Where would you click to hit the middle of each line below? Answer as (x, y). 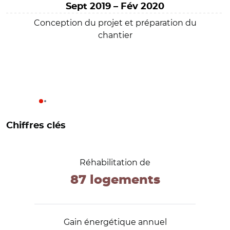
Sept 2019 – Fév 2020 (115, 6)
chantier (115, 35)
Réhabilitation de (115, 162)
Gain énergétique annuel (115, 222)
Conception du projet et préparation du (115, 23)
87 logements (115, 180)
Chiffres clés (36, 126)
